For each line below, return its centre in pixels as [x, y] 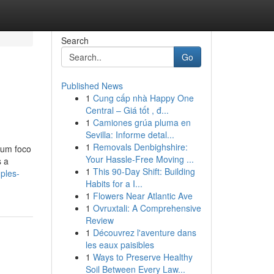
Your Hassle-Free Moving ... [139, 159]
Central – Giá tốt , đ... [127, 110]
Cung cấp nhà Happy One [143, 98]
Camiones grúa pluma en [142, 122]
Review [99, 220]
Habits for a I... [114, 183]
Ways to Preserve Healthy [143, 257]
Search [75, 40]
